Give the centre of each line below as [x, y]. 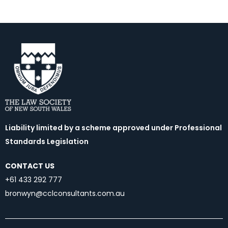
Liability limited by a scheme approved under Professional [113, 128]
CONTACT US [30, 166]
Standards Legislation [47, 142]
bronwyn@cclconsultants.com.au [65, 194]
